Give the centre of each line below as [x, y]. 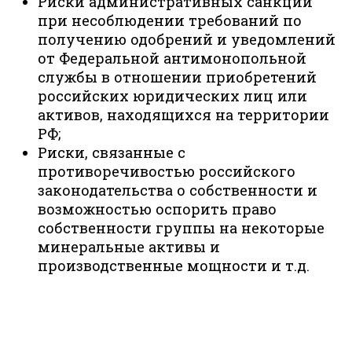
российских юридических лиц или [172, 95]
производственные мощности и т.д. [174, 265]
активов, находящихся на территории [183, 114]
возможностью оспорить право [157, 209]
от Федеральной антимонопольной [172, 58]
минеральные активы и [129, 246]
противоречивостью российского [167, 171]
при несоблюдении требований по [170, 20]
